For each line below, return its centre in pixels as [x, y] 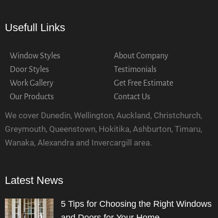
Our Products [32, 97]
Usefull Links [35, 27]
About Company [141, 56]
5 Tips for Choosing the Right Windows [136, 204]
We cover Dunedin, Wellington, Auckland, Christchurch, [103, 115]
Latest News [34, 180]
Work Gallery [32, 83]
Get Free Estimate [144, 83]
